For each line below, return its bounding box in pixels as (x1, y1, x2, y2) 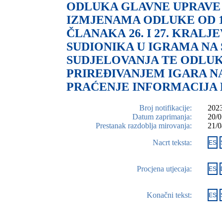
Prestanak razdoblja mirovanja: (96, 121, 192, 130)
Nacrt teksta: (153, 138, 192, 147)
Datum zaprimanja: (132, 112, 192, 121)
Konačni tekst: (147, 190, 192, 199)
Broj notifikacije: (139, 103, 192, 112)
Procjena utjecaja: (137, 164, 192, 173)
